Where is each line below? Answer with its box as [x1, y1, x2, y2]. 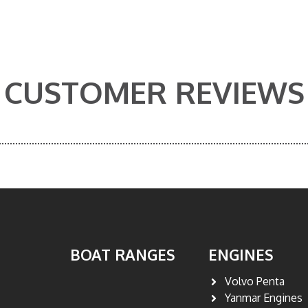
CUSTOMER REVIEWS [3, 73, 305, 111]
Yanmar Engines [225, 291, 303, 305]
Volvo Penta [225, 274, 285, 289]
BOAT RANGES [69, 245, 175, 265]
